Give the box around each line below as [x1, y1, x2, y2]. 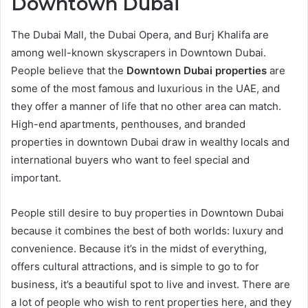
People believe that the [11, 63, 126, 77]
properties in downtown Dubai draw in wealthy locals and [11, 135, 289, 148]
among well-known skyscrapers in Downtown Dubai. [11, 45, 266, 59]
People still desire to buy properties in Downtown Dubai [11, 206, 284, 219]
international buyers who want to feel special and [11, 153, 250, 166]
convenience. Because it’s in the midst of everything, [11, 241, 267, 255]
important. [11, 170, 61, 184]
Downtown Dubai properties [126, 63, 267, 77]
